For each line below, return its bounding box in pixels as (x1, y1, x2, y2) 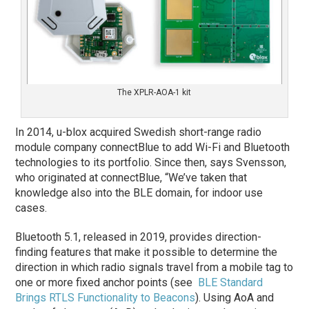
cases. (15, 201, 48, 215)
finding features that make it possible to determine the (15, 245, 278, 259)
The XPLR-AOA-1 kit (117, 87, 192, 97)
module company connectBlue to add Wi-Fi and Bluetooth (15, 140, 290, 154)
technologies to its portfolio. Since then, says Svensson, (15, 155, 287, 169)
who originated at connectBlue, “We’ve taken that (15, 170, 248, 184)
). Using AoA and (195, 290, 275, 304)
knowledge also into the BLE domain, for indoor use (15, 186, 263, 199)
